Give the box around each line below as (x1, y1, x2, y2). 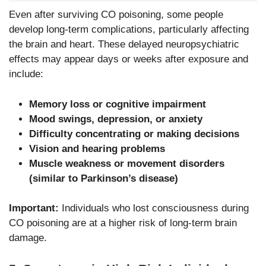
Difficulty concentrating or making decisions (29, 128, 239, 140)
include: (9, 68, 43, 80)
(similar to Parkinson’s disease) (29, 172, 178, 184)
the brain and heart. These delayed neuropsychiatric (9, 39, 239, 50)
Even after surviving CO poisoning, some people (9, 9, 223, 21)
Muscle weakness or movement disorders (29, 157, 224, 169)
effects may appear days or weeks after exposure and (9, 53, 248, 65)
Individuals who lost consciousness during (59, 202, 249, 214)
